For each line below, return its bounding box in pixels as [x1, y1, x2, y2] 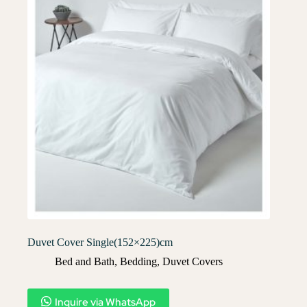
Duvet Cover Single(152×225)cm [27, 236, 173, 248]
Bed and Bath [55, 255, 114, 267]
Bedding [120, 255, 157, 267]
